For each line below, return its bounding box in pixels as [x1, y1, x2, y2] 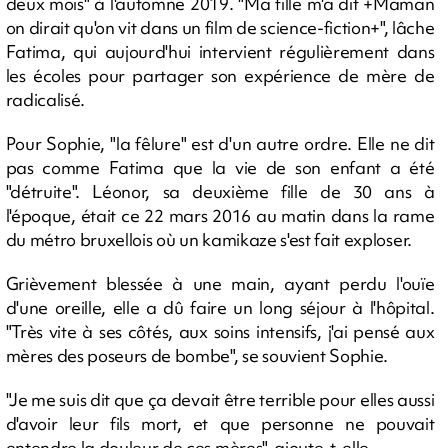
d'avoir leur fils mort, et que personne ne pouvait [5, 412, 435, 435]
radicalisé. [5, 88, 85, 111]
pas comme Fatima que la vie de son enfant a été [5, 156, 435, 179]
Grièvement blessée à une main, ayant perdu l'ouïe [5, 272, 435, 295]
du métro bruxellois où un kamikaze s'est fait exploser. [5, 228, 412, 251]
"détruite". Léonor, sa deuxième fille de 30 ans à [5, 180, 435, 203]
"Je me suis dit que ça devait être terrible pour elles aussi [5, 388, 435, 411]
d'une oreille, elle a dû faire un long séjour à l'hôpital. [5, 296, 435, 319]
